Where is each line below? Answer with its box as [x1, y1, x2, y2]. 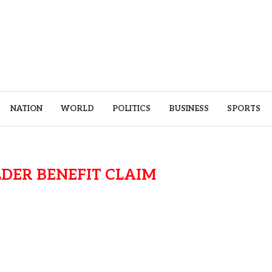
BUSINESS [169, 104, 209, 114]
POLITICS [112, 104, 151, 114]
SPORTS [227, 104, 260, 114]
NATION [10, 104, 42, 114]
